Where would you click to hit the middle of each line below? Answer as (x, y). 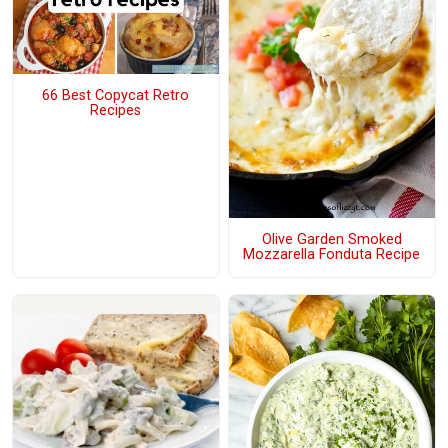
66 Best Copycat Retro (116, 96)
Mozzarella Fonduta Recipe (332, 255)
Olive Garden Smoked (331, 240)
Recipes (116, 111)
